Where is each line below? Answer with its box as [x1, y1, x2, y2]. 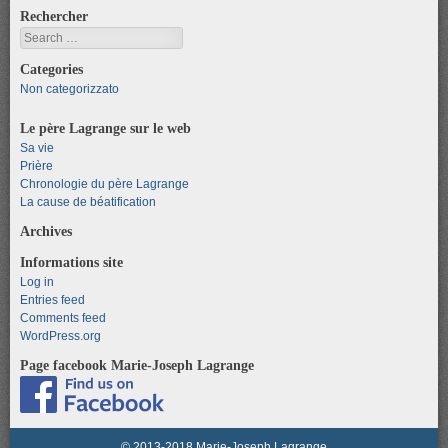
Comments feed [20, 310, 106, 325]
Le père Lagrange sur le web [20, 119, 191, 136]
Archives [20, 222, 72, 239]
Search [20, 28, 59, 43]
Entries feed [20, 292, 85, 307]
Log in [20, 274, 54, 289]
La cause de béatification [20, 194, 156, 209]
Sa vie [20, 140, 54, 155]
